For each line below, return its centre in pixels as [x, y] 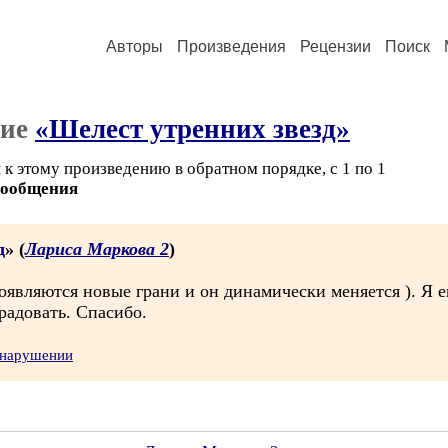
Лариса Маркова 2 [97, 249]
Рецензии [335, 46]
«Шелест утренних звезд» [192, 129]
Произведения [231, 46]
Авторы [134, 46]
